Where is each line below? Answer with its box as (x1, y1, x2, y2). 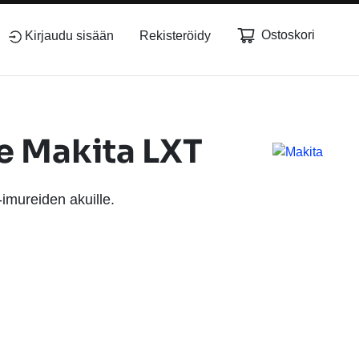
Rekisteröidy (139, 29, 211, 42)
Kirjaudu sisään (25, 29, 114, 42)
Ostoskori (261, 28, 315, 42)
